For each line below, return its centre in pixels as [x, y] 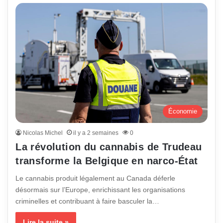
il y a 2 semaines [96, 133]
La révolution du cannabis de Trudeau [109, 147]
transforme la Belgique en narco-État [107, 161]
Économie [182, 111]
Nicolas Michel [43, 133]
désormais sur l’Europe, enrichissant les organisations [101, 189]
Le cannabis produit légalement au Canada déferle [96, 178]
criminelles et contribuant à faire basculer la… [88, 201]
